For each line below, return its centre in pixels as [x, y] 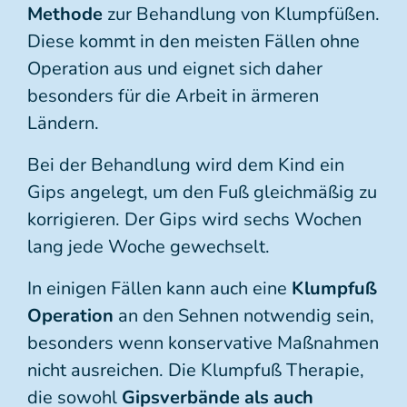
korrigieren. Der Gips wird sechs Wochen [194, 219]
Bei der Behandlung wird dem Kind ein [186, 165]
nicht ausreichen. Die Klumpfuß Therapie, [196, 370]
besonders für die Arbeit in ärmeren [173, 96]
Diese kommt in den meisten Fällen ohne [194, 41]
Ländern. [63, 123]
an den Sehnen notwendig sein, [244, 316]
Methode [65, 14]
